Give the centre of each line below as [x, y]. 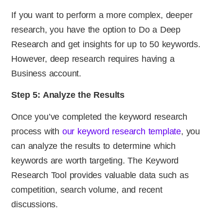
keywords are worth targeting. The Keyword [95, 160]
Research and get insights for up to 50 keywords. [106, 44]
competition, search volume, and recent [87, 190]
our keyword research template [122, 131]
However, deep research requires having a [93, 59]
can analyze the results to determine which [94, 146]
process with [37, 131]
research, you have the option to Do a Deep [96, 29]
